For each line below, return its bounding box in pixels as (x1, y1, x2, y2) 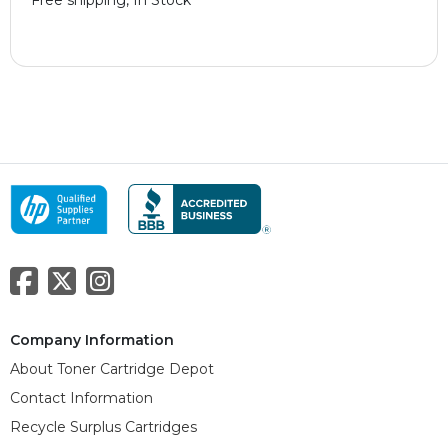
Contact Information (10, 388, 153, 407)
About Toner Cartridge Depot (10, 359, 214, 378)
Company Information (10, 330, 174, 349)
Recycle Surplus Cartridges (10, 417, 197, 436)
